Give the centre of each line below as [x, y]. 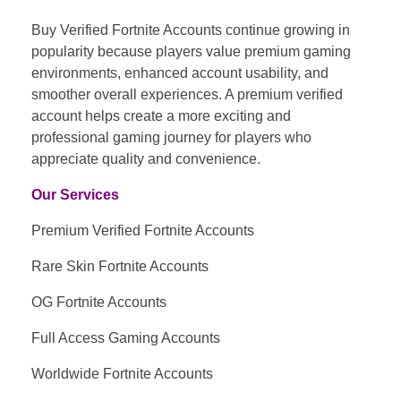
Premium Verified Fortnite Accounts [143, 230]
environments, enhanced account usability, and [180, 73]
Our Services [75, 194]
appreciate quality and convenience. [146, 158]
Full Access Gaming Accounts [126, 337]
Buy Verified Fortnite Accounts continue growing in [191, 30]
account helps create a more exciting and [161, 115]
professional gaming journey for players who [171, 137]
